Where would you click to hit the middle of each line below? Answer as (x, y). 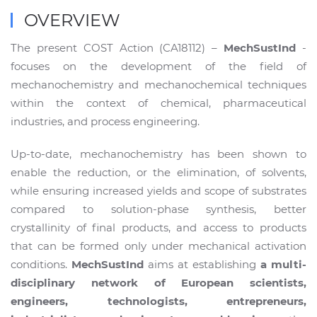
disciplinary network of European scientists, (158, 282)
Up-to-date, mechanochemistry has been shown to (158, 154)
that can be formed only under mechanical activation (158, 246)
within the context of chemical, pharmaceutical (158, 103)
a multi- (281, 264)
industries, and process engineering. (105, 121)
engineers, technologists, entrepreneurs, (158, 301)
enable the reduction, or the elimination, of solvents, (158, 172)
